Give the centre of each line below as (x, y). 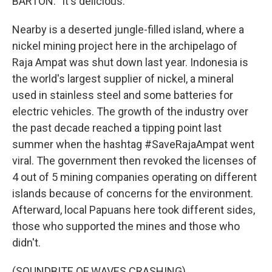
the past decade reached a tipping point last (117, 128)
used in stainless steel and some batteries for (123, 95)
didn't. (26, 243)
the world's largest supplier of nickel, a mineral (123, 79)
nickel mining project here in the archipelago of (125, 46)
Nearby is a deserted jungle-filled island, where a (128, 29)
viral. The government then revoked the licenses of (134, 161)
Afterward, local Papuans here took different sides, (134, 210)
